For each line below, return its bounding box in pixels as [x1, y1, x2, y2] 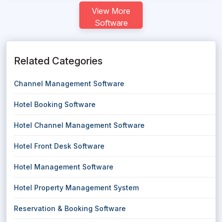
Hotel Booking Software [14, 100, 96, 109]
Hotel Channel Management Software [14, 121, 145, 129]
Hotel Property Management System [14, 183, 139, 192]
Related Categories [14, 55, 103, 67]
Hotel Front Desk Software [14, 142, 105, 150]
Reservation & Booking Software [14, 204, 126, 213]
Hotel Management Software [14, 163, 113, 171]
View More [92, 6, 130, 16]
